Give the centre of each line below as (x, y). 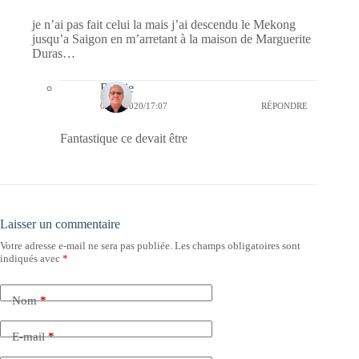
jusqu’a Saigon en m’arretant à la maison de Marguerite (171, 39)
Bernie (117, 88)
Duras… (54, 54)
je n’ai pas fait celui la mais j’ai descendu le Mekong (164, 25)
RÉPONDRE (285, 105)
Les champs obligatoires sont (238, 246)
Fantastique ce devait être (124, 139)
